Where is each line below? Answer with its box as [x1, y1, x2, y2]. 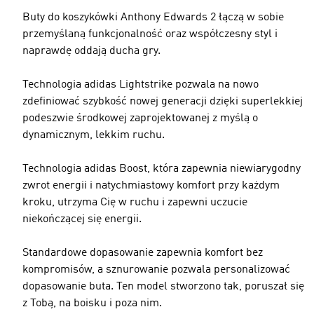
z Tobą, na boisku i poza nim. [22, 298, 162, 309]
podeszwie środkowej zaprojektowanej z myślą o [22, 113, 258, 124]
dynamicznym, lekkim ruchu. [22, 130, 165, 141]
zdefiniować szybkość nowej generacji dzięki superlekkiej [22, 96, 303, 107]
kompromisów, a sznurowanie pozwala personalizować [22, 264, 290, 275]
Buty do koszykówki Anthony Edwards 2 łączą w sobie [22, 12, 284, 23]
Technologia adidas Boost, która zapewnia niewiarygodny [22, 163, 301, 175]
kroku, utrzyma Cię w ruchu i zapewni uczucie [22, 197, 247, 208]
